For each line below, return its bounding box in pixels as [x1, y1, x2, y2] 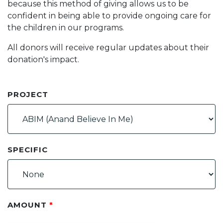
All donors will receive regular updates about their [7, 43, 209, 52]
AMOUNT [7, 200, 49, 210]
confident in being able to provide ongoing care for [7, 11, 211, 20]
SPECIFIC [7, 145, 48, 154]
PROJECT [7, 90, 48, 99]
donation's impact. [7, 55, 79, 64]
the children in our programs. [7, 23, 124, 32]
